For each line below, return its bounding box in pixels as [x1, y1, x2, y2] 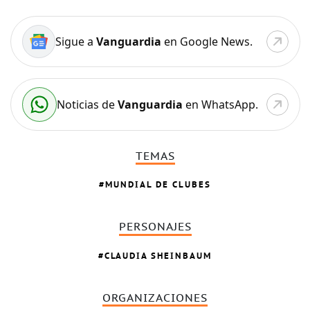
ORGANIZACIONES [102, 291, 208, 304]
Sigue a [55, 33, 96, 49]
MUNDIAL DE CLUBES [105, 179, 212, 191]
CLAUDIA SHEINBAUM [104, 249, 212, 262]
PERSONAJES [118, 221, 192, 234]
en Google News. [161, 33, 253, 49]
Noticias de [56, 96, 118, 112]
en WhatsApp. [182, 96, 258, 112]
